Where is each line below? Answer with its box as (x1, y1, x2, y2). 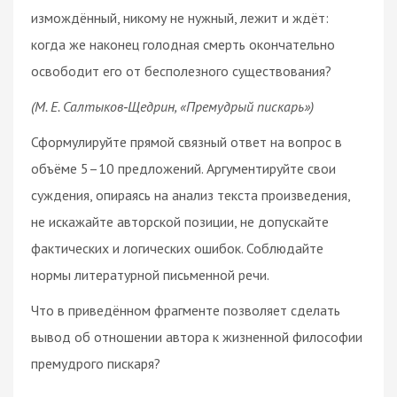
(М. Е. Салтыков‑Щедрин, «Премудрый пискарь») (31, 97, 314, 115)
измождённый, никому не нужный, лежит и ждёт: (31, 8, 329, 27)
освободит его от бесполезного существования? (31, 61, 331, 80)
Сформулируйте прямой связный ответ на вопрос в (31, 132, 342, 151)
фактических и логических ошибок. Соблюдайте (31, 238, 323, 257)
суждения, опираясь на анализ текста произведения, (31, 185, 350, 204)
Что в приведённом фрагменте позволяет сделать (31, 300, 340, 319)
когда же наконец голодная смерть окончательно (31, 35, 335, 53)
